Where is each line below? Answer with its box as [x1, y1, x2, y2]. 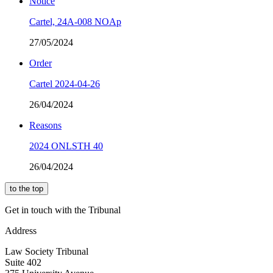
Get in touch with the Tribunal [5, 204, 121, 215]
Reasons [29, 119, 62, 130]
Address [5, 225, 37, 236]
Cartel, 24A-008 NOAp [29, 16, 121, 27]
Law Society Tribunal [5, 246, 88, 257]
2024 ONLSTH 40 [29, 140, 103, 151]
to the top [10, 183, 43, 193]
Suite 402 [5, 257, 41, 268]
